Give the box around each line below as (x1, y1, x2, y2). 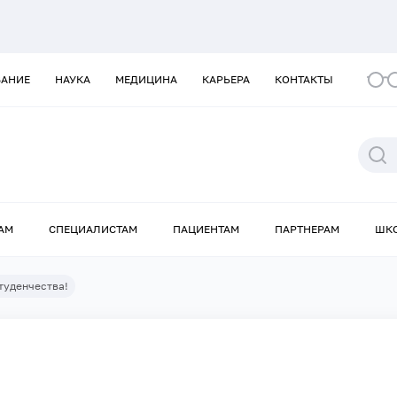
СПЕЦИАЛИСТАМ (49, 222, 137, 237)
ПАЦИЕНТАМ (173, 222, 239, 237)
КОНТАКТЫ (275, 73, 333, 86)
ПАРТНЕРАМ (275, 222, 339, 237)
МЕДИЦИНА (115, 73, 177, 86)
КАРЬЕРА (202, 73, 250, 86)
